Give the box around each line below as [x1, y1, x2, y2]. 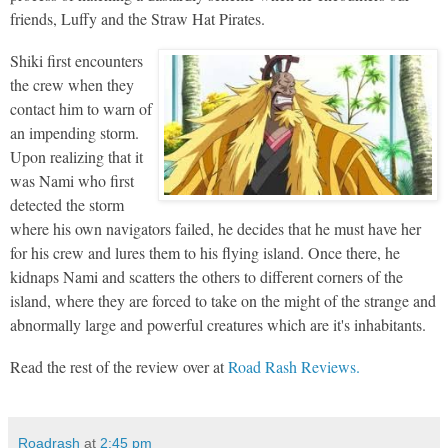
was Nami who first [10, 169, 134, 191]
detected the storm [10, 193, 124, 215]
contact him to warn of [10, 97, 152, 119]
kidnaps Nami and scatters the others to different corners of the [10, 265, 403, 287]
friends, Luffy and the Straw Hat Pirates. [10, 7, 265, 29]
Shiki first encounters [10, 49, 143, 71]
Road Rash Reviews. [228, 355, 360, 377]
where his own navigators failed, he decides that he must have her [10, 217, 421, 239]
